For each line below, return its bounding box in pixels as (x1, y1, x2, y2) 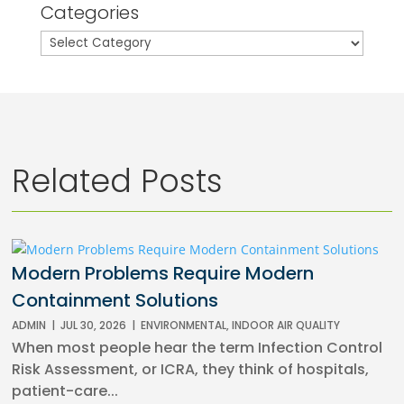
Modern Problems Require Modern (12, 261, 315, 287)
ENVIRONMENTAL (141, 317, 227, 334)
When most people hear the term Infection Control (12, 337, 383, 359)
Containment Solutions (12, 288, 219, 314)
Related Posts (12, 159, 224, 204)
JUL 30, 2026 (60, 317, 127, 334)
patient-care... (12, 381, 119, 402)
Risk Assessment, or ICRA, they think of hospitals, (12, 359, 370, 381)
